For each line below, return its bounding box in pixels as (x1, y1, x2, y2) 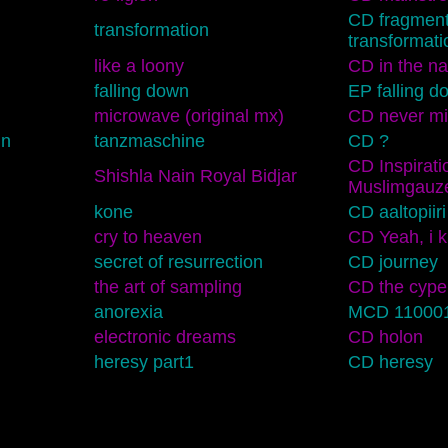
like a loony (93, 55, 184, 76)
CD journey (347, 251, 438, 272)
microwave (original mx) (93, 105, 284, 126)
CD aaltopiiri (347, 201, 446, 222)
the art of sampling (93, 276, 242, 297)
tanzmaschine (93, 130, 205, 151)
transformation (93, 19, 209, 40)
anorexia (93, 301, 163, 322)
